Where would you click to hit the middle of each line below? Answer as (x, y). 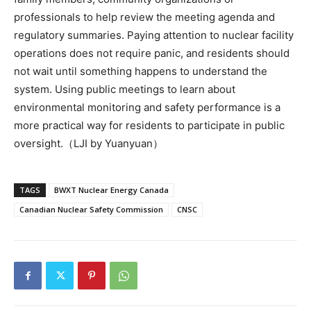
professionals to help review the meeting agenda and (144, 17)
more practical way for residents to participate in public (149, 126)
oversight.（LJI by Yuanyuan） (89, 144)
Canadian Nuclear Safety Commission (91, 210)
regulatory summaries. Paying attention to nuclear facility (154, 35)
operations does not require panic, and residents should (152, 53)
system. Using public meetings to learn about (125, 90)
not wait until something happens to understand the (141, 72)
